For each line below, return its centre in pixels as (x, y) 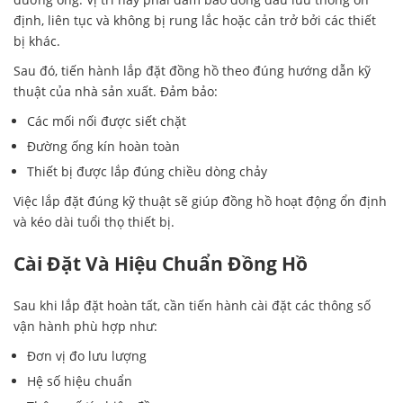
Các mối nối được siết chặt (107, 121)
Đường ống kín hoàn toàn (103, 147)
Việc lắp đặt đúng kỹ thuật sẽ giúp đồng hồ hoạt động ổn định (200, 201)
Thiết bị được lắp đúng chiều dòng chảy (147, 172)
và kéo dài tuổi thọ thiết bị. (94, 222)
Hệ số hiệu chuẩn (80, 381)
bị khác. (37, 41)
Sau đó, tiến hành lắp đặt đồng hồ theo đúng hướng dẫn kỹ (192, 71)
